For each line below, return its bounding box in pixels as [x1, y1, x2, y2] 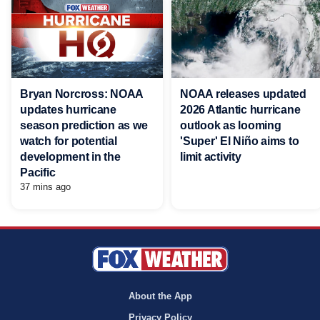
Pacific [20, 166, 56, 179]
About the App [128, 291, 192, 301]
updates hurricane [20, 103, 116, 116]
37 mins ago [20, 181, 71, 192]
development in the [20, 150, 121, 163]
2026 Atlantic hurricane [180, 103, 301, 116]
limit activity [180, 150, 241, 163]
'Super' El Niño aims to [180, 134, 299, 147]
